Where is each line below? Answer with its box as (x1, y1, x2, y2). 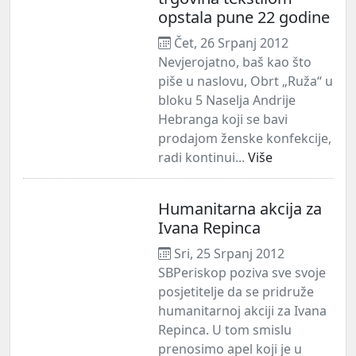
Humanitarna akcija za (158, 197, 322, 219)
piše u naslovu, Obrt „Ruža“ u (158, 72, 333, 90)
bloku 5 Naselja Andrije (158, 91, 296, 109)
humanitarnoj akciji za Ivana (158, 301, 327, 319)
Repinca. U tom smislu (158, 320, 292, 339)
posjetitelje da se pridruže (158, 282, 314, 300)
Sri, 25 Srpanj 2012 (171, 244, 284, 262)
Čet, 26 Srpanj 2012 (171, 33, 288, 52)
